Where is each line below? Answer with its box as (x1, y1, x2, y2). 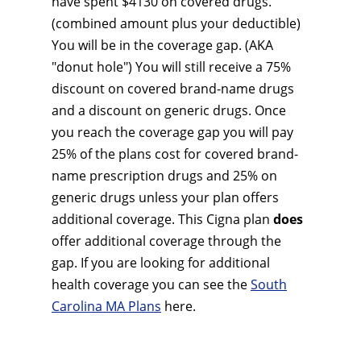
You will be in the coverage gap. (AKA (52, 36, 273, 54)
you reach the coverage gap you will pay (52, 123, 293, 141)
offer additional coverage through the (52, 232, 281, 250)
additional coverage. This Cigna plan (52, 210, 273, 228)
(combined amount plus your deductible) (52, 15, 301, 32)
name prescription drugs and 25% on (52, 167, 277, 185)
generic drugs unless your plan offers (52, 189, 279, 206)
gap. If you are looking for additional (52, 254, 270, 272)
